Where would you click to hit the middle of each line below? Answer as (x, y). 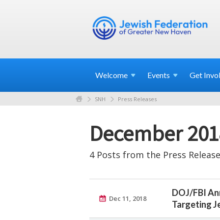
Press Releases (137, 99)
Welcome (111, 75)
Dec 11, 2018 (128, 198)
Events (159, 75)
